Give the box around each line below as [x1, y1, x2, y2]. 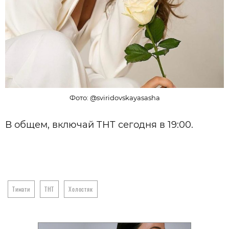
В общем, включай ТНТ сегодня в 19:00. [5, 119, 193, 131]
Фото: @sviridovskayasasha [69, 94, 160, 102]
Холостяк [68, 185, 93, 194]
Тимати [12, 185, 30, 194]
